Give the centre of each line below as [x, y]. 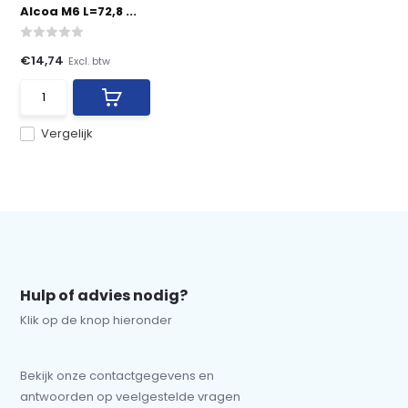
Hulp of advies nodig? [104, 296]
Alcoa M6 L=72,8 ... [79, 11]
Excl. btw [90, 61]
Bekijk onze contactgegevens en [117, 376]
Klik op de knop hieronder [97, 320]
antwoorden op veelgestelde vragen [131, 397]
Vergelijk [67, 133]
